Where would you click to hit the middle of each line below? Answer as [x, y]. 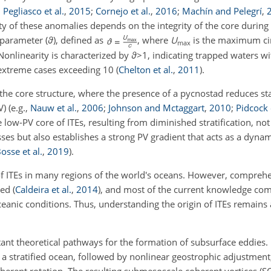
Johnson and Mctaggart [156, 108]
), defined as [80, 40]
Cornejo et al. [123, 11]
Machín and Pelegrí [222, 11]
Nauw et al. [54, 108]
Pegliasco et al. [34, 11]
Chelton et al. [146, 70]
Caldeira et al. [43, 190]
